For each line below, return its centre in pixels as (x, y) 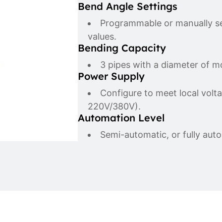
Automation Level (121, 118)
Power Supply (111, 76)
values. (102, 37)
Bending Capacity (122, 48)
